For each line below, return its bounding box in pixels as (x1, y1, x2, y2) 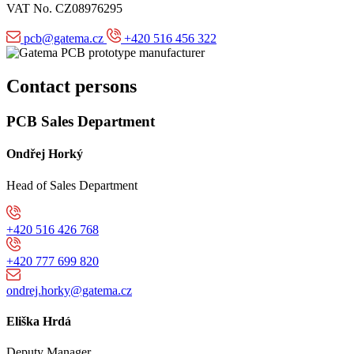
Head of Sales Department (6, 178, 137, 192)
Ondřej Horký (6, 147, 83, 161)
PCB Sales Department (6, 113, 155, 130)
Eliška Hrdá (6, 314, 71, 328)
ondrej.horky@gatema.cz (6, 283, 132, 297)
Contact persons (6, 76, 137, 97)
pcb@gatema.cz (21, 32, 107, 46)
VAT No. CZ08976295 (6, 2, 122, 16)
